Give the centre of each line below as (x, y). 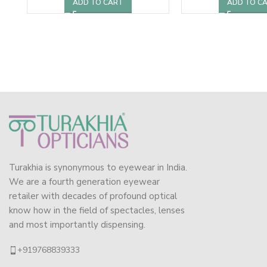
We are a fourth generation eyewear (84, 181)
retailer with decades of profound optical (93, 196)
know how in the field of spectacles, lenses (97, 210)
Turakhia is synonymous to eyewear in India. (98, 167)
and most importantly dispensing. (77, 224)
